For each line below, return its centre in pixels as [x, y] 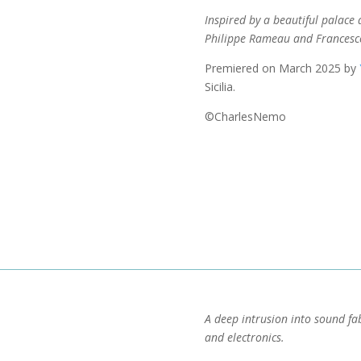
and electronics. [244, 337]
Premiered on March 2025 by [282, 68]
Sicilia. [220, 86]
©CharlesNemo [245, 116]
